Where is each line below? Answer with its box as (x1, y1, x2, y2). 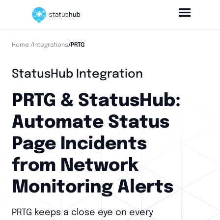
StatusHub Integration (12, 68, 143, 81)
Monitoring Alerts (12, 179, 173, 196)
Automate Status (12, 114, 169, 132)
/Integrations (30, 42, 68, 48)
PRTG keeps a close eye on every (12, 208, 153, 217)
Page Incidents (12, 136, 147, 153)
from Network (12, 157, 138, 175)
